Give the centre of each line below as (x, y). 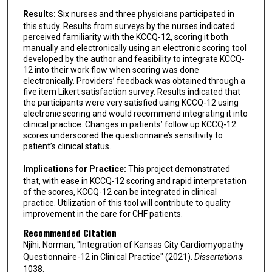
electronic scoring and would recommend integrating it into (135, 114)
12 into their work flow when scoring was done (111, 70)
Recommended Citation (70, 233)
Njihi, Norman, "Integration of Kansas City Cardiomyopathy (133, 245)
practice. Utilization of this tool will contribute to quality (127, 202)
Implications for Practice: (74, 168)
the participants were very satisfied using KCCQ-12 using (131, 103)
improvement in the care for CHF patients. (103, 213)
